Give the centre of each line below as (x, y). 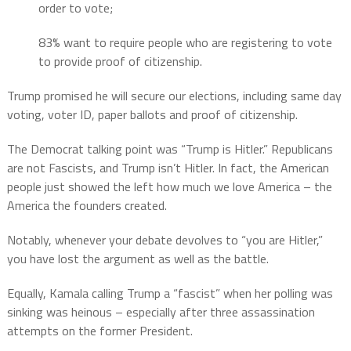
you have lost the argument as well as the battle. (138, 259)
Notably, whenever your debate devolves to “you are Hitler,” (165, 240)
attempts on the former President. (100, 331)
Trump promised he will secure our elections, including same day (174, 96)
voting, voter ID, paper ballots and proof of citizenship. (152, 115)
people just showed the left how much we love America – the (169, 187)
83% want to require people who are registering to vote (185, 43)
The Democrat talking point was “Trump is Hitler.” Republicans (170, 149)
